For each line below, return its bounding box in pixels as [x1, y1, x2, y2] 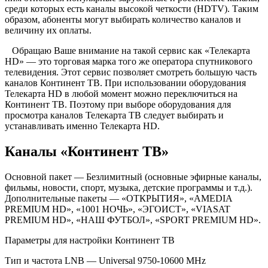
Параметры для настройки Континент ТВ [5, 234, 175, 245]
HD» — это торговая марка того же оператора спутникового [5, 56, 252, 66]
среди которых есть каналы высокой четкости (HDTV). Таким [5, 4, 258, 14]
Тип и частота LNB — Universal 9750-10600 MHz [5, 255, 206, 266]
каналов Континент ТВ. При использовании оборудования [5, 78, 246, 88]
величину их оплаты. [5, 25, 92, 35]
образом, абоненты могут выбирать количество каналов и [5, 14, 241, 25]
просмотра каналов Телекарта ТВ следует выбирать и [5, 110, 224, 120]
